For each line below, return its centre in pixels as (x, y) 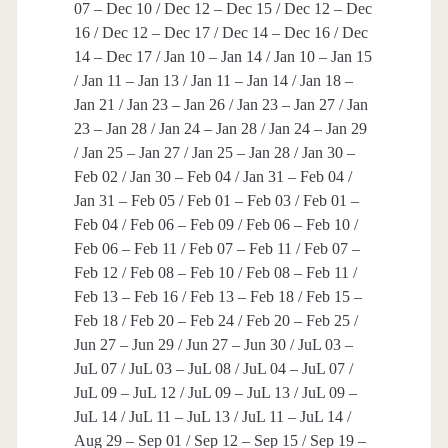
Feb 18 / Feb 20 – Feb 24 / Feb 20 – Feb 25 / (215, 321)
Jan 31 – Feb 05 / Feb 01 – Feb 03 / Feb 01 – (216, 201)
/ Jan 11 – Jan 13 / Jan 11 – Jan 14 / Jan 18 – (213, 81)
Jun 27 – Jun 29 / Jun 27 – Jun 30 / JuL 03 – (213, 345)
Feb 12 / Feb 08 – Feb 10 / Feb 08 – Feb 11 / (215, 273)
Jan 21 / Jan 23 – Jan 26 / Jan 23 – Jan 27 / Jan (220, 105)
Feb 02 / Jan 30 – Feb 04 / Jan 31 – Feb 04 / (212, 177)
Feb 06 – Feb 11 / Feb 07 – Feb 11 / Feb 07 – (216, 249)
